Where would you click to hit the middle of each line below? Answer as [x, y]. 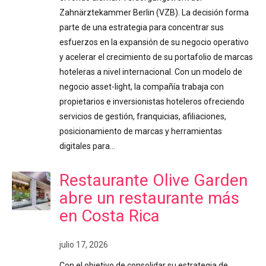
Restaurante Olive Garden [153, 180]
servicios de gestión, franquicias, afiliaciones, [143, 116]
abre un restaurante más [149, 198]
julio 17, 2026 [84, 245]
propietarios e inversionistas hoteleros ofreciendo [152, 101]
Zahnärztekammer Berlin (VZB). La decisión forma [154, 12]
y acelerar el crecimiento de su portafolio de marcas [156, 57]
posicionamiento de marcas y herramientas [141, 131]
